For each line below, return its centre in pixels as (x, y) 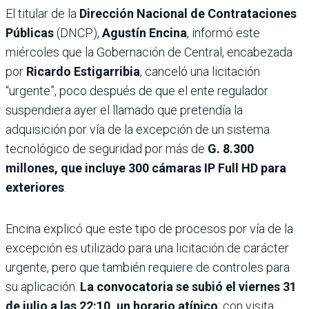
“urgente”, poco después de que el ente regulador (137, 90)
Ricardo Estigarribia (83, 71)
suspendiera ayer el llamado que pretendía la (124, 110)
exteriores (35, 187)
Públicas (30, 32)
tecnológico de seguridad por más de (107, 148)
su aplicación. (43, 286)
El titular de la (42, 13)
